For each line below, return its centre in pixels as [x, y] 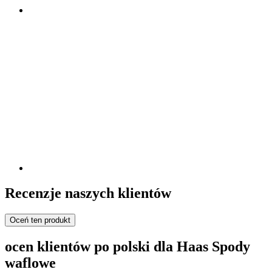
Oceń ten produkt [40, 220]
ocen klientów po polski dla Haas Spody [127, 247]
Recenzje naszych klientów [88, 193]
